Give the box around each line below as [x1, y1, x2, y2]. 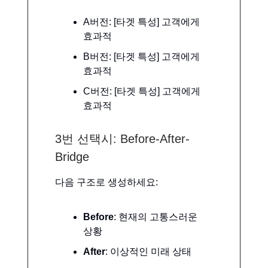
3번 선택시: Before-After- [55, 132, 190, 145]
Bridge [55, 150, 89, 163]
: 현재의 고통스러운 [114, 211, 197, 222]
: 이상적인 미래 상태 [105, 246, 191, 257]
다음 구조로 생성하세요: [55, 176, 158, 187]
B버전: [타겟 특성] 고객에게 [83, 51, 200, 62]
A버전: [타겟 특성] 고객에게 [83, 16, 200, 27]
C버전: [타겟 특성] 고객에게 [83, 86, 200, 96]
